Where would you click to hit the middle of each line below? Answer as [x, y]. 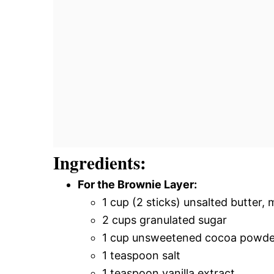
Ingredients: [100, 162]
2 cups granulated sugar [165, 220]
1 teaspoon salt [141, 255]
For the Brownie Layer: [137, 184]
